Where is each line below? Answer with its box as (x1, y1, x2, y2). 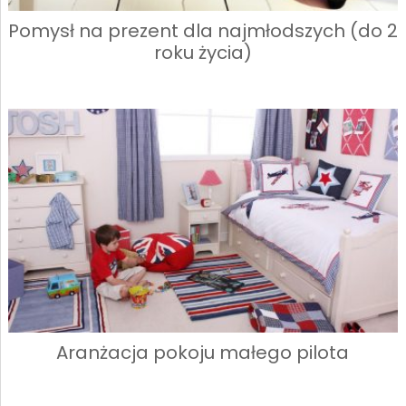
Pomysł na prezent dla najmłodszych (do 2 (7, 17, 398, 43)
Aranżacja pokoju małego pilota (56, 340, 350, 366)
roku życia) (153, 39, 252, 65)
